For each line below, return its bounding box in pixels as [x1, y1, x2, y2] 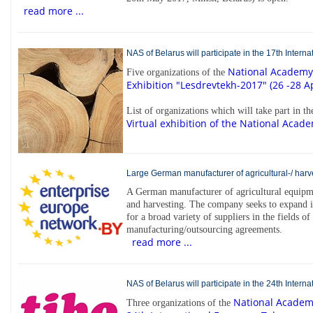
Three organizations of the [126, 298, 233, 309]
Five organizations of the [126, 66, 228, 78]
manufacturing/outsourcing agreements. [126, 224, 282, 235]
